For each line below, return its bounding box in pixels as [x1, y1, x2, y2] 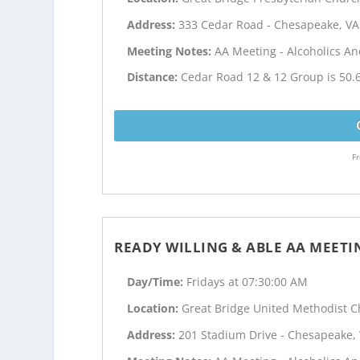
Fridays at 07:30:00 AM [186, 274, 309, 290]
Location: [127, 300, 182, 316]
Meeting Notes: [127, 43, 215, 59]
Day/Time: [127, 274, 187, 290]
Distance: [127, 69, 182, 85]
